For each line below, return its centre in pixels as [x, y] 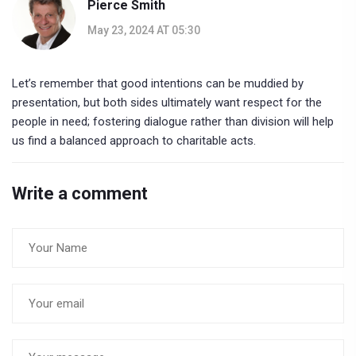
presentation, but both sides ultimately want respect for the [167, 103]
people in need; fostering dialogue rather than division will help [173, 122]
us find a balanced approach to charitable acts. [134, 141]
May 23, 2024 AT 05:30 [144, 30]
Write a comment [80, 194]
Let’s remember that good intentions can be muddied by [158, 84]
